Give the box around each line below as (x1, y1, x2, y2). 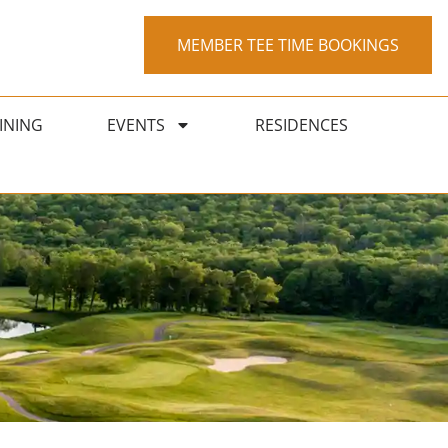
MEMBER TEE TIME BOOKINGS (176, 34, 399, 56)
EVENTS (106, 114, 165, 137)
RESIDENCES (254, 114, 348, 137)
